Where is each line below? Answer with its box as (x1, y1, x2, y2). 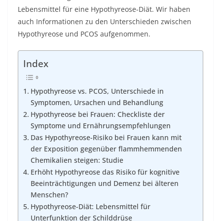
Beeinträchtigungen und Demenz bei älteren (30, 179, 179, 188)
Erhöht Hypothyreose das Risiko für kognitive (30, 167, 180, 177)
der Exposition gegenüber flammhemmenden (30, 144, 182, 154)
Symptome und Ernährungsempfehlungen (30, 121, 171, 131)
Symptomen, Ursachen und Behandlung (30, 98, 163, 108)
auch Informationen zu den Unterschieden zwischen (18, 17, 191, 26)
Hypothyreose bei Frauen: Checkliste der (30, 110, 165, 119)
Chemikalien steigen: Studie (30, 155, 123, 165)
